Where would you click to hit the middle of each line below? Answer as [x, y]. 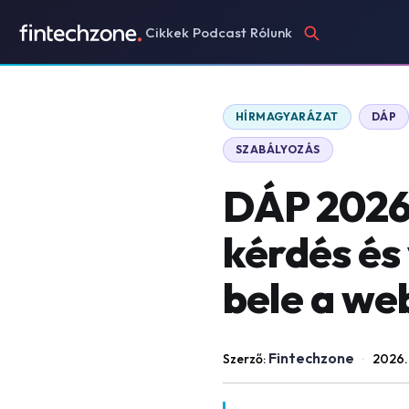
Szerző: [245, 358]
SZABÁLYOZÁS [278, 149]
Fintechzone [311, 357]
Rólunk [271, 32]
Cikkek [167, 32]
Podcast [219, 32]
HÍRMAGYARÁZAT [287, 116]
